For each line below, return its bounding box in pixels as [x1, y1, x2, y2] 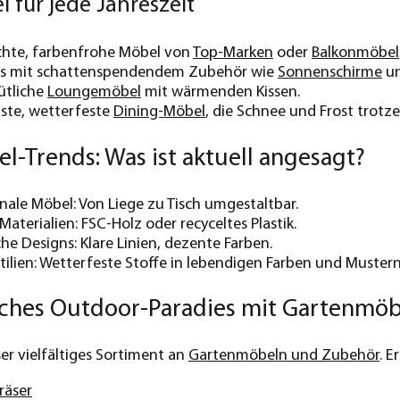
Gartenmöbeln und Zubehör [188, 347, 379, 365]
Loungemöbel [47, 84, 141, 102]
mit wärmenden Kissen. [141, 84, 300, 102]
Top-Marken [193, 45, 273, 62]
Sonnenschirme [278, 64, 382, 82]
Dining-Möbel [113, 104, 205, 121]
